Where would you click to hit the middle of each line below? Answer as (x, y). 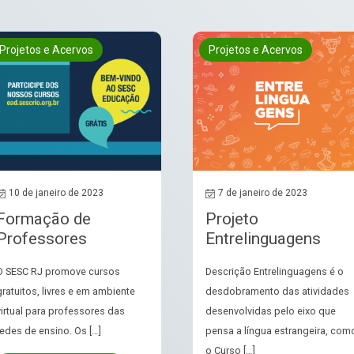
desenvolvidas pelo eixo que (271, 311)
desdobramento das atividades (277, 292)
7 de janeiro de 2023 (263, 193)
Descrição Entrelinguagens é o (275, 272)
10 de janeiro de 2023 (56, 193)
